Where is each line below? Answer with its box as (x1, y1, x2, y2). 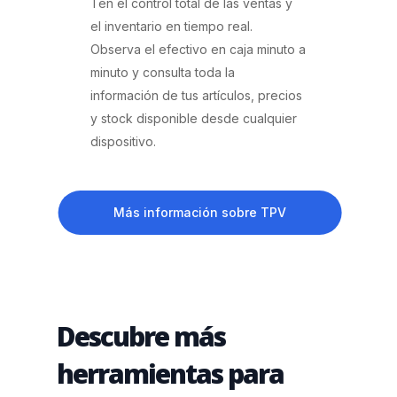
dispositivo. (90, 133, 157, 149)
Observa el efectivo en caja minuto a (90, 41, 307, 57)
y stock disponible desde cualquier (90, 110, 298, 126)
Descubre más (57, 318, 226, 355)
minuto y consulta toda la (90, 64, 236, 80)
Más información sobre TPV (113, 204, 287, 220)
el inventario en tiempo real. (90, 18, 253, 34)
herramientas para (57, 355, 284, 393)
